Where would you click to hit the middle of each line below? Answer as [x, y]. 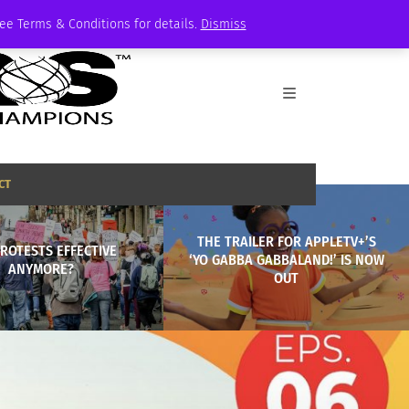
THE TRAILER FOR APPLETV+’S [286, 241]
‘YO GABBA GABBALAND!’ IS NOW [286, 259]
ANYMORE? [41, 268]
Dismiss [223, 24]
